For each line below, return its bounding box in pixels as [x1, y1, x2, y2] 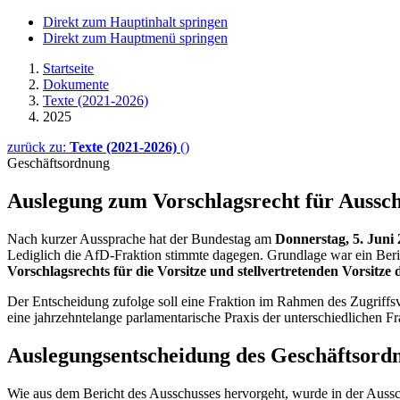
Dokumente [43, 77, 109, 92]
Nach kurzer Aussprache [7, 230, 146, 246]
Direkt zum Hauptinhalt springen [43, 14, 228, 29]
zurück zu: [7, 139, 70, 154]
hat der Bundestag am [149, 230, 275, 246]
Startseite [43, 61, 94, 76]
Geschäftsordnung [7, 155, 110, 171]
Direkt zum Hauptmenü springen [43, 30, 228, 46]
